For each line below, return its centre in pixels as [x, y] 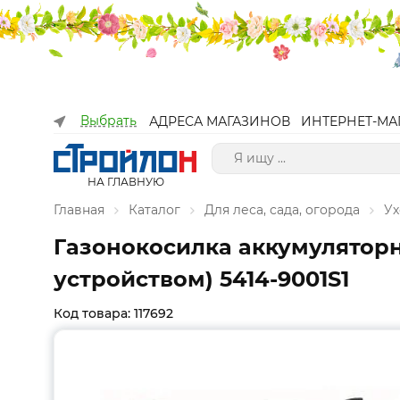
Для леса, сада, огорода [282, 210]
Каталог [154, 210]
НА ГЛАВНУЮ [125, 182]
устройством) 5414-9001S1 [201, 279]
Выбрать [108, 121]
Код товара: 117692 [113, 313]
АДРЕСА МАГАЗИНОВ [220, 121]
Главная [79, 210]
